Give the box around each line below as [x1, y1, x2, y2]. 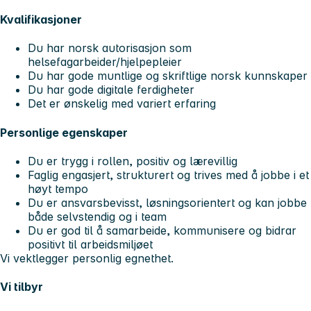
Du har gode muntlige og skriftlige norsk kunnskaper [28, 69, 308, 83]
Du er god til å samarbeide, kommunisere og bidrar [28, 223, 296, 237]
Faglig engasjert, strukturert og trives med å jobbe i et [28, 167, 309, 182]
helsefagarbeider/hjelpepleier [28, 55, 182, 69]
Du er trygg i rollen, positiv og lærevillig [28, 153, 237, 168]
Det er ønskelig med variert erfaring [28, 96, 216, 111]
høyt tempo [28, 181, 88, 196]
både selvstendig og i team [28, 209, 170, 224]
